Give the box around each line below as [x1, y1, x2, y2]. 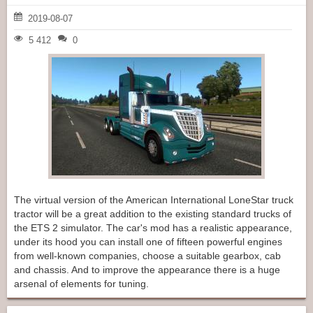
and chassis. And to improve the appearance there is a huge [14, 264, 280, 276]
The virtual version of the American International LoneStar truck [14, 194, 293, 206]
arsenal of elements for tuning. [14, 278, 149, 290]
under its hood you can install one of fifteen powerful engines [14, 236, 282, 248]
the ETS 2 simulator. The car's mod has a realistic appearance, [14, 222, 292, 234]
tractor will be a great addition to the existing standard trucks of [14, 208, 291, 220]
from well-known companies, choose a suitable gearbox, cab [14, 250, 281, 262]
